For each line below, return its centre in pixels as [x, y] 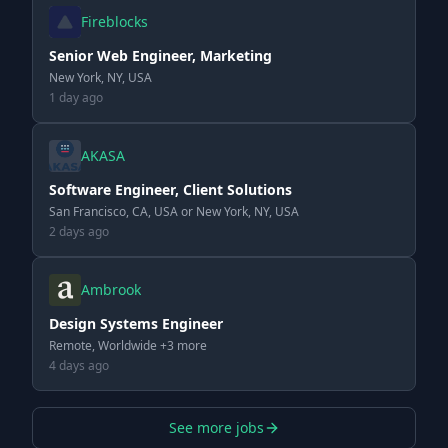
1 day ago [76, 97]
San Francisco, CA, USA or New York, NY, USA [174, 211]
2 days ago [79, 231]
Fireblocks [114, 21]
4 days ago [79, 365]
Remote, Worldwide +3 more [128, 345]
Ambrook [111, 289]
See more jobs [216, 427]
